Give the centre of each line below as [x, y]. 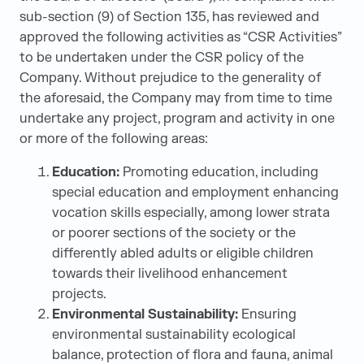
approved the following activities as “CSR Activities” [180, 37]
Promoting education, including [219, 172]
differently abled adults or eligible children [183, 253]
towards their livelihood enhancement [170, 274]
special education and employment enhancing [195, 193]
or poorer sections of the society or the [174, 233]
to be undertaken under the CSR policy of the [162, 58]
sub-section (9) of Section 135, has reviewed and [169, 17]
